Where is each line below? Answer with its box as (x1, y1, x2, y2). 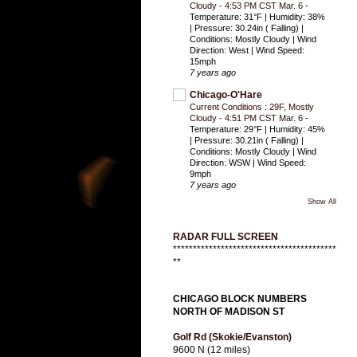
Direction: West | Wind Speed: (190, 45, 304, 56)
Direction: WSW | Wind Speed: (190, 158, 306, 168)
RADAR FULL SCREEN (173, 231, 278, 243)
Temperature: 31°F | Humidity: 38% (190, 12, 325, 22)
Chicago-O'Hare (190, 89, 262, 101)
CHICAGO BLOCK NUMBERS (173, 293, 307, 305)
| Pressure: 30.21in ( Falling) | (190, 135, 304, 146)
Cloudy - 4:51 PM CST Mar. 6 (190, 113, 305, 124)
